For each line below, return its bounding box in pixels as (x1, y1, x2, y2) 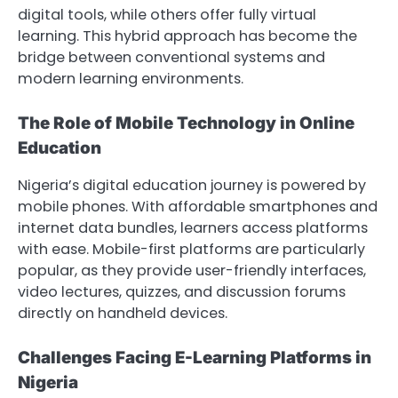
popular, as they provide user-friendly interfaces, (18, 260, 366, 282)
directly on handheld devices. (18, 303, 227, 324)
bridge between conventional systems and (18, 47, 325, 68)
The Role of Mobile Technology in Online (18, 113, 354, 134)
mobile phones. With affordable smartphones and (18, 196, 378, 218)
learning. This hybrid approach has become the (18, 26, 357, 47)
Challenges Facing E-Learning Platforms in (18, 347, 371, 369)
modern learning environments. (18, 68, 243, 90)
